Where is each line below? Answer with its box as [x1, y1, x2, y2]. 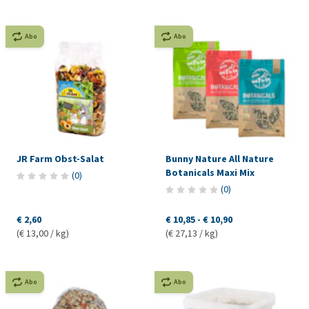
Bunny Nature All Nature [165, 152, 274, 166]
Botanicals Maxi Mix [165, 166, 255, 180]
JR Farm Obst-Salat [17, 152, 104, 166]
